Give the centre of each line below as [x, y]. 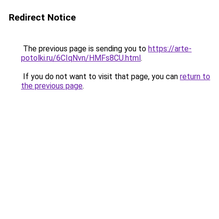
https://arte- [170, 49]
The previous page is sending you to [85, 49]
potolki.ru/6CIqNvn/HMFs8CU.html [81, 58]
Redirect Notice [42, 17]
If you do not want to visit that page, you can [100, 77]
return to [195, 77]
